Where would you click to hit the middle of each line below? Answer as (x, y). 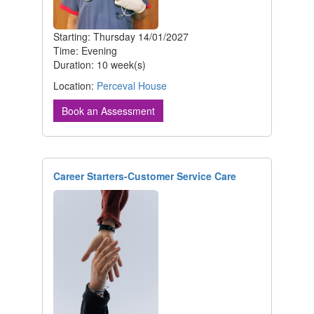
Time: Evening (85, 51)
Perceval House (132, 86)
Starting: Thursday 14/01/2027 (121, 37)
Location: (75, 86)
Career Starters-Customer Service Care (145, 176)
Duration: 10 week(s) (100, 65)
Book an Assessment (108, 111)
